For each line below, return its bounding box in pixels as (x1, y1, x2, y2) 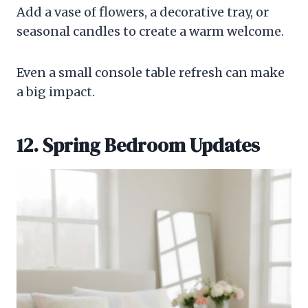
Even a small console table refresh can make (16, 65, 285, 81)
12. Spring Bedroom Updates (16, 132, 260, 159)
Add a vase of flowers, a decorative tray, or (16, 4, 269, 21)
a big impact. (16, 84, 95, 100)
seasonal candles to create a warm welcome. (16, 23, 284, 40)
